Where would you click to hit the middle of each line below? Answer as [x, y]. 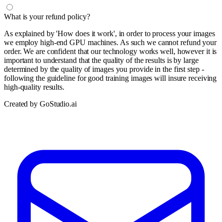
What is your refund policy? [47, 16]
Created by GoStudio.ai [40, 104]
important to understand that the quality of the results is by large [101, 60]
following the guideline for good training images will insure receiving [111, 78]
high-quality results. [34, 87]
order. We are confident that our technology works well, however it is [111, 51]
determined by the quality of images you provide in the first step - [104, 69]
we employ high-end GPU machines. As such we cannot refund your [111, 42]
